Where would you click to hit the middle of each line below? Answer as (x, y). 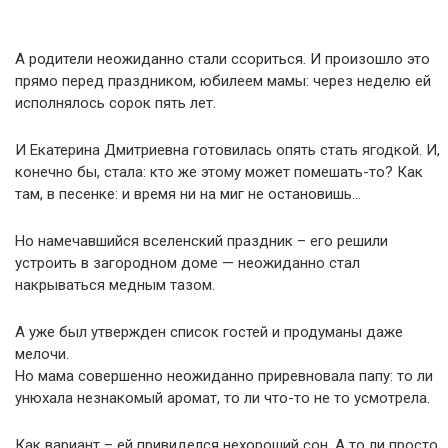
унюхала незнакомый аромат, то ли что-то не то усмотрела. (222, 398)
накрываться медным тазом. (115, 285)
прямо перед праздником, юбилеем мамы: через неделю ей (223, 81)
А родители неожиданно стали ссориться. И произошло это (222, 59)
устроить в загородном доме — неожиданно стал (187, 263)
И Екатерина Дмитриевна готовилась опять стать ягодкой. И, (227, 150)
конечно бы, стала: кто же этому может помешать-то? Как (219, 172)
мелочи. (42, 354)
